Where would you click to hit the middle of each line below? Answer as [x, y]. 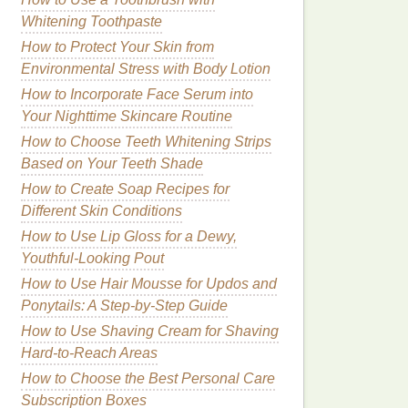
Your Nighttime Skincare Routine [127, 116]
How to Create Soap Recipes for [125, 189]
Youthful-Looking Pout [92, 258]
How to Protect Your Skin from [117, 47]
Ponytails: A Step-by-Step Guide [124, 306]
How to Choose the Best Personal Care [148, 378]
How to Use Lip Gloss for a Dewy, [129, 236]
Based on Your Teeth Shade [112, 163]
